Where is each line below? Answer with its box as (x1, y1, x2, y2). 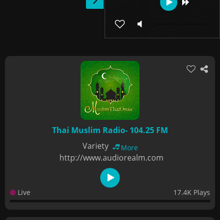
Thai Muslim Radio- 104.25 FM (52, 125, 168, 136)
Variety (82, 140, 110, 151)
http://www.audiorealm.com (59, 152, 164, 163)
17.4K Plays (173, 188, 210, 197)
